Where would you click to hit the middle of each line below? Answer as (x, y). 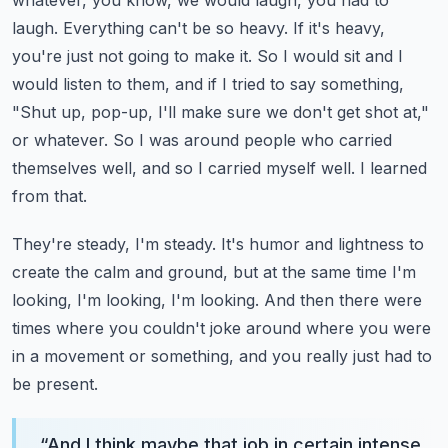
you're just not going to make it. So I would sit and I (207, 56)
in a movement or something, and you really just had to (222, 356)
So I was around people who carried (252, 140)
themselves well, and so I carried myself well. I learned (219, 168)
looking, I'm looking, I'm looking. (135, 300)
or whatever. (60, 140)
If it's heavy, (339, 28)
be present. (55, 384)
